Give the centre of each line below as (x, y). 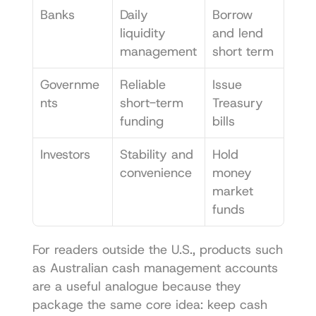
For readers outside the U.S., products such (157, 249)
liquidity (142, 33)
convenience (156, 172)
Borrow (232, 14)
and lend (237, 33)
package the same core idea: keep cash (150, 304)
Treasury (237, 103)
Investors (65, 154)
